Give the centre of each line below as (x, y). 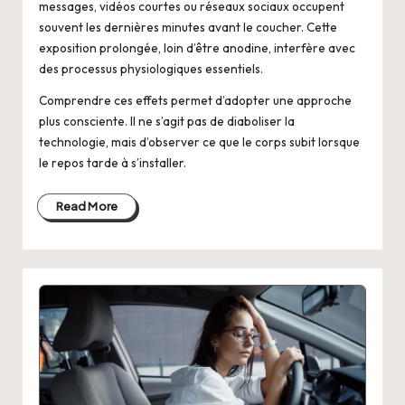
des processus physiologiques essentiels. (151, 68)
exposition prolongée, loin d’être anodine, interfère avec (197, 47)
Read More (87, 207)
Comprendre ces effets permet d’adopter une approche (195, 100)
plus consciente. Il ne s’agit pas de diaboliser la (166, 121)
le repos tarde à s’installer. (112, 162)
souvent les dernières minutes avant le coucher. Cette (188, 27)
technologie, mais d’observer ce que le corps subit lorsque (199, 141)
